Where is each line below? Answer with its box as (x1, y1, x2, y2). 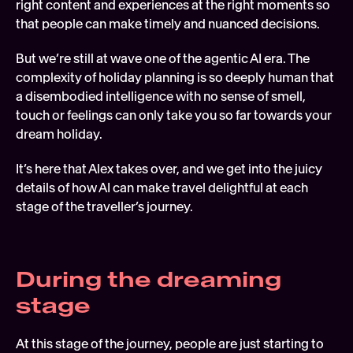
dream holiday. (16, 126, 102, 142)
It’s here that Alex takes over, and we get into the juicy (16, 161, 322, 176)
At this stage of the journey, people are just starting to (16, 336, 324, 351)
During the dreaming (16, 266, 281, 292)
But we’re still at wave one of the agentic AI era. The (16, 50, 310, 66)
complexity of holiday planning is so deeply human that (16, 69, 334, 85)
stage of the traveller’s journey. (16, 199, 195, 214)
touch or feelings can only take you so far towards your (16, 107, 332, 123)
